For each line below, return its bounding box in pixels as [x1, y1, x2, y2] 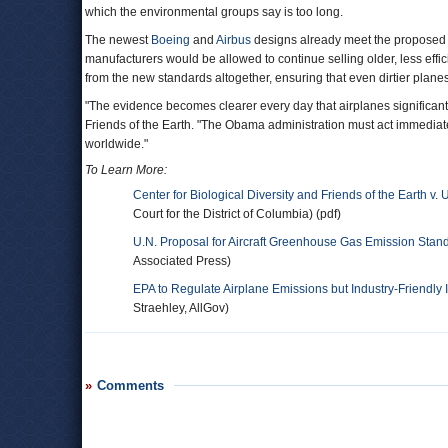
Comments [97, 378, 164, 393]
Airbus [216, 33, 251, 47]
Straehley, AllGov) [133, 301, 229, 315]
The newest [85, 33, 151, 47]
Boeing [151, 33, 190, 47]
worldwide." [85, 137, 148, 151]
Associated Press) [133, 254, 231, 268]
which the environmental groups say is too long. [85, 5, 343, 19]
